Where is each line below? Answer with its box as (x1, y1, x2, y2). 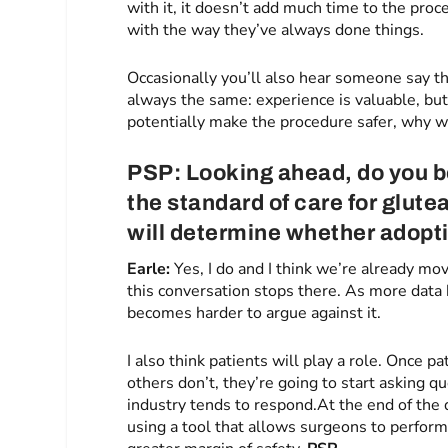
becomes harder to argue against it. (127, 302, 382, 325)
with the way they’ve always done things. (127, 19, 425, 42)
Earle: (127, 258, 175, 281)
